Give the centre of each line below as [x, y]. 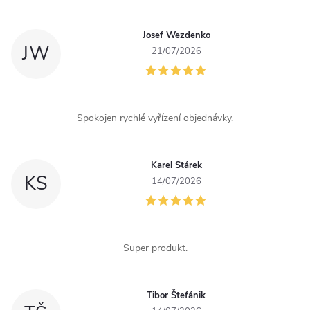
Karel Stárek [176, 165]
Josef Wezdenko [176, 35]
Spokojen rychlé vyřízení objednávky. [155, 118]
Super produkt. [155, 248]
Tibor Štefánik [176, 295]
